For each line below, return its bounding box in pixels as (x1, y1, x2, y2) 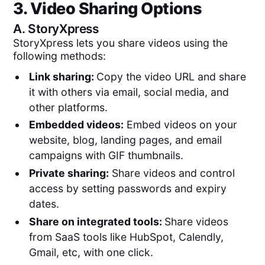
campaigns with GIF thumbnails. (28, 149, 183, 162)
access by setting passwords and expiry (28, 182, 227, 195)
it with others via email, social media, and (28, 85, 229, 98)
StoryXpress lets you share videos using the (13, 37, 228, 50)
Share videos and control (108, 166, 235, 179)
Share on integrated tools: (28, 215, 164, 228)
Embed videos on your (123, 118, 237, 131)
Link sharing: (28, 70, 96, 83)
